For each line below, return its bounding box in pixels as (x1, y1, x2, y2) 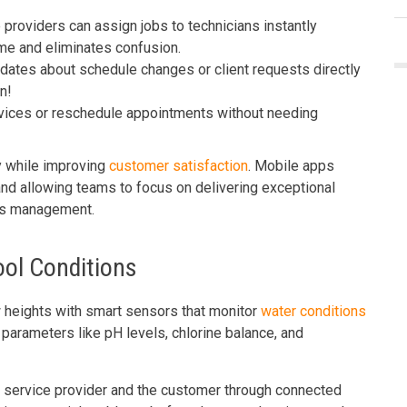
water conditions (261, 303, 366, 320)
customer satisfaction (109, 157, 248, 174)
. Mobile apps (248, 157, 334, 174)
